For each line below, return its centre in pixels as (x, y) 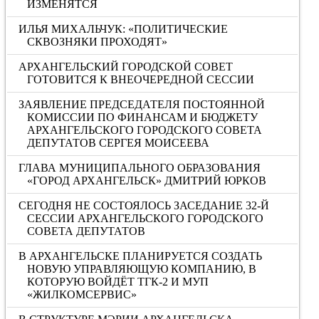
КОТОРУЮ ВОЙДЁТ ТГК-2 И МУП (117, 282)
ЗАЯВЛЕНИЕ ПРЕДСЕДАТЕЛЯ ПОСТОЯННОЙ (142, 104)
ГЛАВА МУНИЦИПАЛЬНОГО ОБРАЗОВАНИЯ (140, 168)
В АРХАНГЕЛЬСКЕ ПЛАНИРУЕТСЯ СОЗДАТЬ (141, 256)
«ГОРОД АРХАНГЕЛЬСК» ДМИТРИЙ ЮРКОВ (146, 181)
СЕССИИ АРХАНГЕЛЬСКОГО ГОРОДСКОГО (145, 218)
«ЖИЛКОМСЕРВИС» (82, 294)
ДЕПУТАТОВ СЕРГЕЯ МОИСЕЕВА (118, 143)
